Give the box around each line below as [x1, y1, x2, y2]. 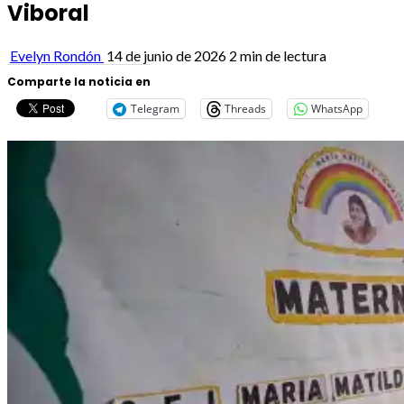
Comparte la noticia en [7, 73, 151, 89]
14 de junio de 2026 [104, 46, 229, 64]
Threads [225, 100, 266, 116]
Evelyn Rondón [10, 46, 104, 64]
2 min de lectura [229, 46, 326, 64]
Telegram [131, 100, 179, 116]
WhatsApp [311, 100, 363, 116]
